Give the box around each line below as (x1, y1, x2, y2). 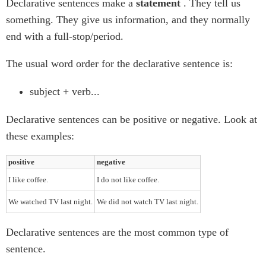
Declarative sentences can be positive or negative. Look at (6, 113, 257, 125)
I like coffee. (8, 175, 48, 184)
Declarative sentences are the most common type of (6, 226, 229, 238)
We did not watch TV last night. (97, 197, 198, 206)
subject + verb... (30, 85, 100, 97)
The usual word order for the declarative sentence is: (6, 57, 233, 69)
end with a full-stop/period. (6, 30, 123, 42)
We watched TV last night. (8, 197, 93, 206)
